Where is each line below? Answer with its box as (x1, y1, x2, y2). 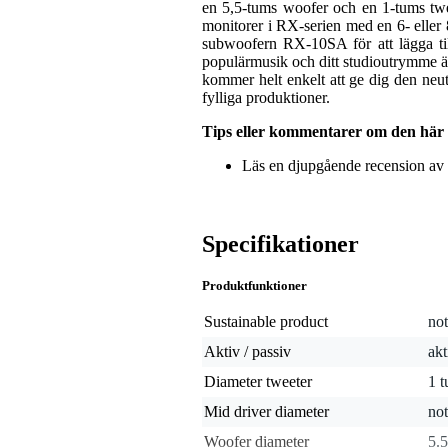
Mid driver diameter (204, 403, 329, 421)
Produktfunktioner (202, 278, 307, 294)
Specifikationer (202, 231, 359, 258)
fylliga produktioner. (202, 89, 330, 107)
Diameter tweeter (204, 373, 312, 391)
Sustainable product (204, 313, 328, 331)
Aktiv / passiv (204, 343, 291, 361)
